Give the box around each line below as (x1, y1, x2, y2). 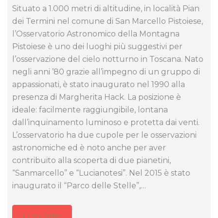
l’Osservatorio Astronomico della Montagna (12, 29, 180, 39)
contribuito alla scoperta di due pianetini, (12, 156, 171, 165)
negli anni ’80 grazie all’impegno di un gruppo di (12, 67, 200, 77)
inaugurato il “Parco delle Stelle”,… (12, 181, 146, 191)
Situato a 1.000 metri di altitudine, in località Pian (12, 4, 200, 14)
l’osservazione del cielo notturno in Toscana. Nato (12, 54, 203, 64)
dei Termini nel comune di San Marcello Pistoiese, (12, 17, 203, 26)
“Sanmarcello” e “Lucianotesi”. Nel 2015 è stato (12, 168, 190, 178)
